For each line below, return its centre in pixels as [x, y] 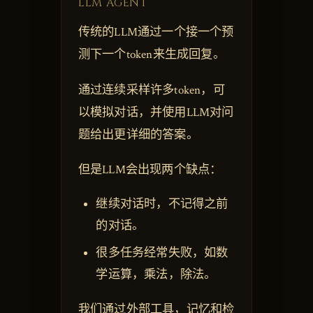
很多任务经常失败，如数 [162, 253]
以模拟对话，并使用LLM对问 [156, 112]
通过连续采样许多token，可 [151, 90]
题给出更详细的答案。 [138, 134]
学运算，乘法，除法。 [156, 274]
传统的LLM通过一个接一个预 [156, 32]
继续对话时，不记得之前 [162, 204]
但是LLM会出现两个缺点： [150, 169]
